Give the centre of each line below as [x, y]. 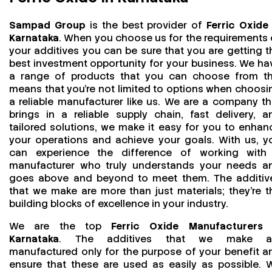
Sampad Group [47, 25]
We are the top [60, 226]
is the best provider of [146, 25]
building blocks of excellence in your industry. [119, 203]
